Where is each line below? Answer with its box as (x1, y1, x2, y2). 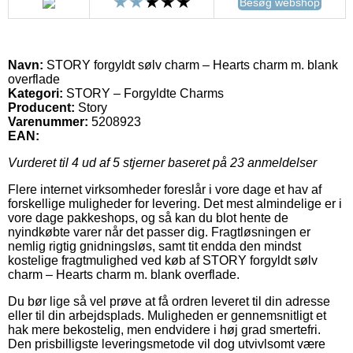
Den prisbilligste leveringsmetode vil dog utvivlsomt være (8, 336, 325, 351)
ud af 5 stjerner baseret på (79, 155, 230, 169)
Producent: (8, 100, 75, 114)
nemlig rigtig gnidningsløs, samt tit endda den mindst (8, 239, 301, 253)
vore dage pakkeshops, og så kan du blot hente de (8, 210, 288, 225)
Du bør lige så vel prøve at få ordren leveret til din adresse (8, 294, 330, 308)
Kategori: (8, 86, 63, 100)
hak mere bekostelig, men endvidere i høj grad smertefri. (8, 322, 321, 336)
